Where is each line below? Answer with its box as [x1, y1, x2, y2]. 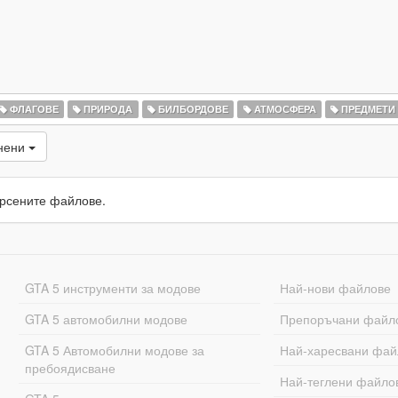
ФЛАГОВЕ [6, 102, 59, 115]
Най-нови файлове [280, 279, 392, 297]
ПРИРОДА [81, 102, 133, 115]
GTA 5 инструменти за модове [24, 279, 201, 297]
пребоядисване [24, 359, 115, 377]
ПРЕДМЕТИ [338, 102, 396, 115]
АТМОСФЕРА [251, 102, 316, 115]
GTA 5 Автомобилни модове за [24, 341, 204, 359]
